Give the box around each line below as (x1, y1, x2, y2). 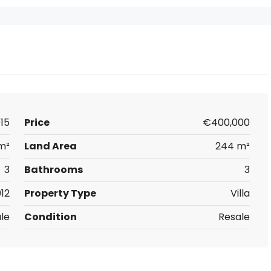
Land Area (24, 139, 77, 153)
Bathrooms (24, 163, 83, 177)
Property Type (24, 186, 96, 200)
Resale (218, 210, 250, 224)
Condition (24, 210, 77, 224)
